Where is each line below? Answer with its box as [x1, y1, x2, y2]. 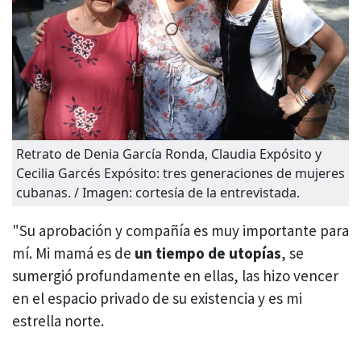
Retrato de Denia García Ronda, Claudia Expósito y [16, 145, 322, 164]
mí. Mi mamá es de [12, 243, 135, 263]
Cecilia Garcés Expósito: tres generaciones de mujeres [16, 164, 345, 183]
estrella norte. [12, 311, 104, 331]
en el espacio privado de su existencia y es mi [12, 288, 302, 309]
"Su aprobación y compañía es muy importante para [12, 221, 349, 241]
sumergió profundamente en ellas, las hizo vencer [12, 266, 338, 286]
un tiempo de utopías [135, 243, 281, 263]
